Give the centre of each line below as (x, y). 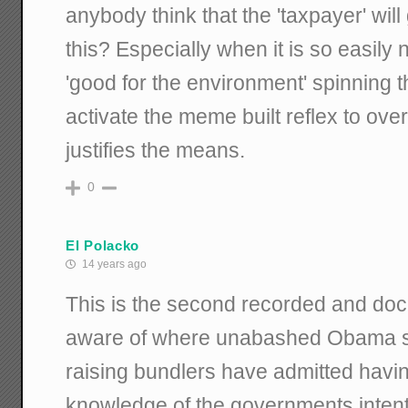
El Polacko (103, 245)
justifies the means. (156, 151)
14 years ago (113, 265)
